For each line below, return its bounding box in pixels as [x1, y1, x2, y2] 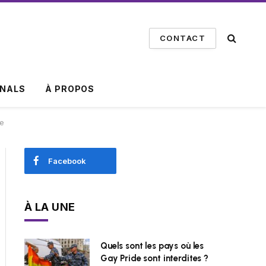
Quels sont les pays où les [100, 240, 204, 251]
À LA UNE [24, 201, 75, 213]
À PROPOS [45, 84, 95, 94]
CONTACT [159, 33, 205, 43]
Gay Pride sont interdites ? [100, 253, 208, 264]
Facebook [48, 156, 86, 166]
